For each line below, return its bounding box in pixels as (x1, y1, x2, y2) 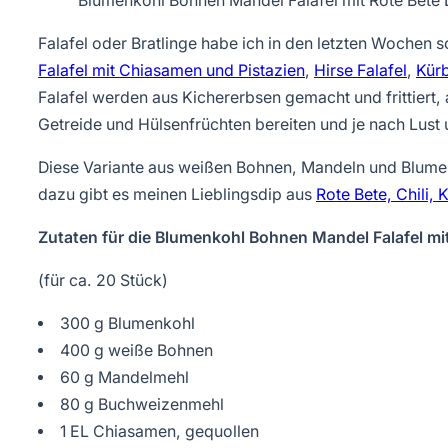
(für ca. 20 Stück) (38, 270, 168, 290)
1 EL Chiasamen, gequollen (59, 421, 259, 441)
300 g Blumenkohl (59, 313, 195, 333)
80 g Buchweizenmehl (59, 394, 224, 414)
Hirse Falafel (314, 61, 407, 81)
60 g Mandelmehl (59, 367, 189, 387)
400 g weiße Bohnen (59, 340, 213, 360)
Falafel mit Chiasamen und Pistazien (38, 61, 305, 81)
